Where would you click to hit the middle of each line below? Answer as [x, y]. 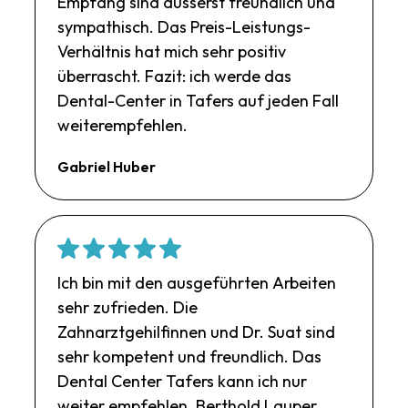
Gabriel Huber [107, 166]
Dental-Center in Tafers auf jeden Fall [199, 100]
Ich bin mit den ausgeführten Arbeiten [197, 282]
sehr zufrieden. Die [128, 307]
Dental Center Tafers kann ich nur [183, 381]
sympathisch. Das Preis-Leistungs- [184, 26]
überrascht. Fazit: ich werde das [175, 76]
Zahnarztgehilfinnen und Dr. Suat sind [197, 331]
